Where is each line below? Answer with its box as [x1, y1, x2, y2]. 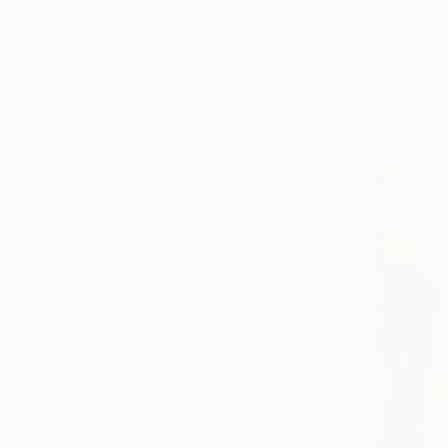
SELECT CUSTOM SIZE [56, 2, 219, 19]
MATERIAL [56, 272, 139, 292]
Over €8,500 [72, 172, 170, 192]
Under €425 [72, 52, 165, 72]
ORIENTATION [56, 247, 171, 267]
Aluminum [73, 401, 149, 421]
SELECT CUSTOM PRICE [56, 196, 230, 213]
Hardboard [73, 323, 156, 343]
